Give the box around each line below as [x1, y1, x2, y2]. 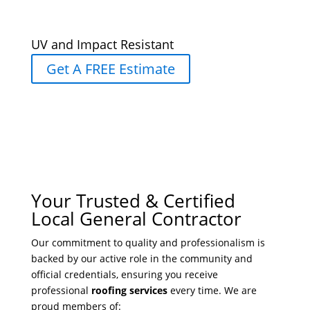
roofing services [91, 284, 167, 298]
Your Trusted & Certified [30, 188, 235, 214]
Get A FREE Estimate [46, 60, 175, 79]
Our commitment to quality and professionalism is [30, 236, 265, 250]
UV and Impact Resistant [30, 36, 174, 53]
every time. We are [167, 284, 257, 298]
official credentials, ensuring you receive [30, 268, 218, 282]
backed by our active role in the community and [30, 252, 253, 266]
